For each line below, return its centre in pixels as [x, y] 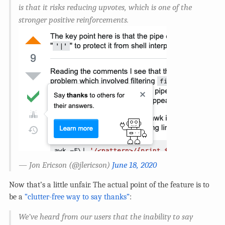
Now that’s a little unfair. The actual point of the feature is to [109, 185]
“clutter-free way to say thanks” [77, 197]
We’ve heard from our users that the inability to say [106, 216]
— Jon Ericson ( [45, 165]
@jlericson [89, 165]
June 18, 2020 [134, 165]
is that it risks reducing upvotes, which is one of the [105, 7]
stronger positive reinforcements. [74, 20]
